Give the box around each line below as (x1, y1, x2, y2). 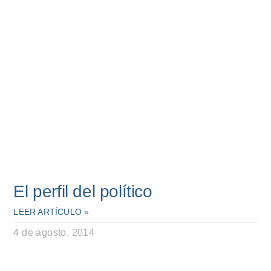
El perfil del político (13, 182, 152, 201)
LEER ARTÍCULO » (13, 207, 90, 217)
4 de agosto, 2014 (13, 227, 95, 238)
